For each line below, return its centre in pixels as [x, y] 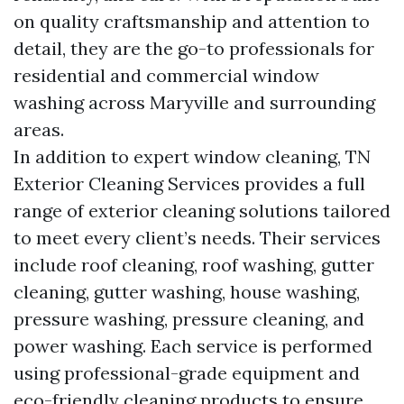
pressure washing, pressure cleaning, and [189, 319]
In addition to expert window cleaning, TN [192, 156]
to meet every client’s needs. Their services [197, 238]
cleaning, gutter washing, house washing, [187, 292]
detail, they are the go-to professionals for [194, 48]
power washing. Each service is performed [193, 346]
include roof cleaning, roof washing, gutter [194, 265]
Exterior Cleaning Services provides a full [189, 184]
